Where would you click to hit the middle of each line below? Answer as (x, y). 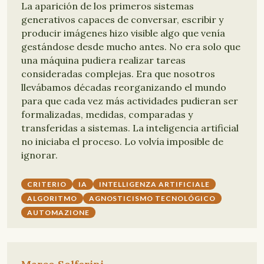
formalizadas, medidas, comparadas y (107, 114)
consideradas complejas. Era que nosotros (118, 74)
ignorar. (39, 155)
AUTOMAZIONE (58, 212)
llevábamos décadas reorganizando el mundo (124, 87)
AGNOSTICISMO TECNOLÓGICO (152, 198)
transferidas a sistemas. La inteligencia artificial (130, 128)
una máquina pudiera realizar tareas (103, 60)
